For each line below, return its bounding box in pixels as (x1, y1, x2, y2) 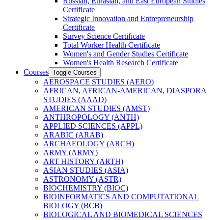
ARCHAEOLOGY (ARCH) (43, 139, 134, 148)
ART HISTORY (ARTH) (43, 157, 123, 165)
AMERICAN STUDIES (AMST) (43, 104, 150, 112)
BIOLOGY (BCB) (43, 201, 102, 210)
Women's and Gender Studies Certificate (63, 49, 188, 58)
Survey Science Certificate (63, 31, 145, 40)
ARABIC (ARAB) (43, 130, 103, 139)
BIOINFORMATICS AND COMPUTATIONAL (43, 192, 199, 201)
